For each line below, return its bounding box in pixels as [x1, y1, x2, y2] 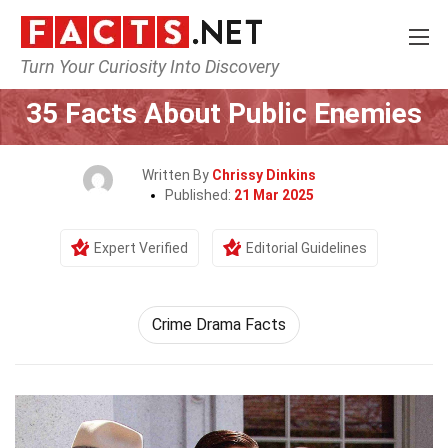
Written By [142, 167, 212, 183]
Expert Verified [94, 240, 188, 256]
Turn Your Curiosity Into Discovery [20, 56, 279, 77]
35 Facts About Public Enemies [26, 97, 422, 130]
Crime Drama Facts [152, 315, 286, 334]
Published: [164, 187, 234, 203]
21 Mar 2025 [233, 187, 314, 203]
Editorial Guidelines [246, 240, 367, 256]
